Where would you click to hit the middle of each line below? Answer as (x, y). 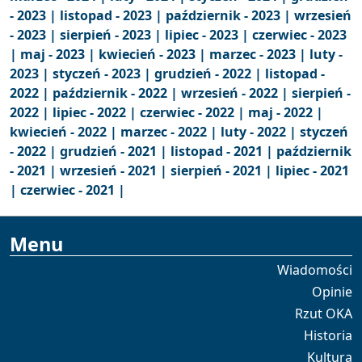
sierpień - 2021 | (223, 170)
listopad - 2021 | (223, 151)
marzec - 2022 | (170, 132)
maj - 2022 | (286, 112)
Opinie (332, 292)
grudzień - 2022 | (210, 74)
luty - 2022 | (260, 132)
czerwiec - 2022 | (194, 112)
